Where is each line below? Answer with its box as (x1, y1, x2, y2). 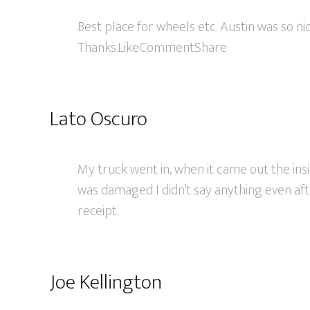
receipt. (77, 199, 118, 223)
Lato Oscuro (50, 102, 147, 136)
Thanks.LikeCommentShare (77, 36, 227, 60)
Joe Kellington (50, 265, 162, 300)
